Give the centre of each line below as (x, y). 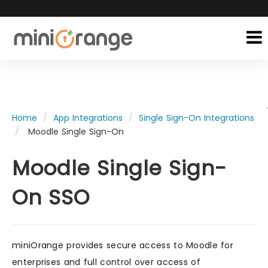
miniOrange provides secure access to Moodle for (123, 245)
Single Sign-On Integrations (197, 118)
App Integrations (88, 118)
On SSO (51, 197)
